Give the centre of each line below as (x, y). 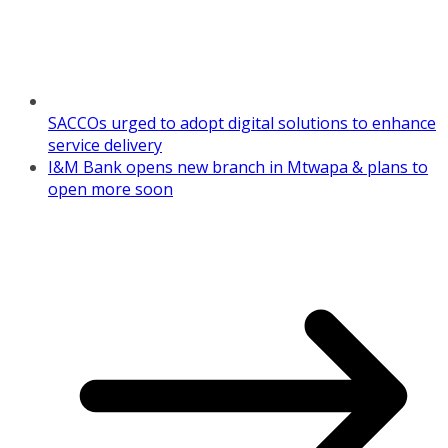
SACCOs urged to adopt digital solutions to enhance (242, 123)
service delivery (105, 145)
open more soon (110, 189)
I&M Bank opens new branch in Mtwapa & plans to (238, 167)
